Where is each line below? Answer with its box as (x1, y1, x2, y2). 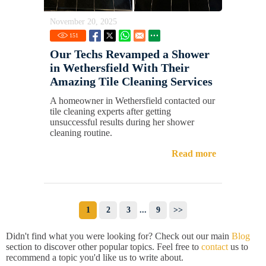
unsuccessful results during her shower (50, 117, 194, 128)
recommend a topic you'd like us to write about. (6, 252, 183, 263)
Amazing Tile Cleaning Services (50, 75, 213, 88)
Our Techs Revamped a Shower (50, 47, 210, 61)
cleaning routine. (50, 128, 112, 138)
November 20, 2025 (50, 17, 117, 27)
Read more (172, 148, 216, 159)
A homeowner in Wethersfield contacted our (50, 96, 215, 106)
